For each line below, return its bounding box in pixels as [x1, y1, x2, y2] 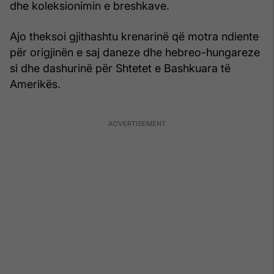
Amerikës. [10, 77, 61, 91]
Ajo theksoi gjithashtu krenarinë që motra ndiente [10, 29, 259, 43]
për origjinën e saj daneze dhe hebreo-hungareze [10, 45, 260, 59]
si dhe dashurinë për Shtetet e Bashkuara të [10, 61, 231, 75]
